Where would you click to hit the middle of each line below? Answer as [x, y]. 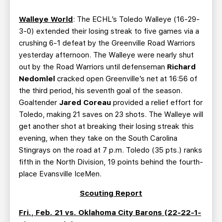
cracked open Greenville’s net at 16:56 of [126, 79]
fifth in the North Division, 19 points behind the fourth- [111, 162]
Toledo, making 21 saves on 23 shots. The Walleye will [111, 114]
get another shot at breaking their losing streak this [106, 126]
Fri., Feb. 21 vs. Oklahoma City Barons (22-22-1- [110, 213]
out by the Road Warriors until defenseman [93, 67]
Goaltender [39, 103]
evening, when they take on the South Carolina [98, 138]
